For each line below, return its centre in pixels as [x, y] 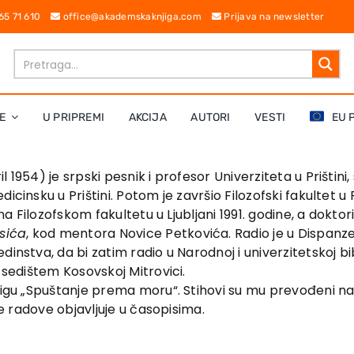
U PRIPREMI [73, 117]
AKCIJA [147, 117]
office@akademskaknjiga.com [136, 17]
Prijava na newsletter [273, 17]
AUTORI [211, 117]
